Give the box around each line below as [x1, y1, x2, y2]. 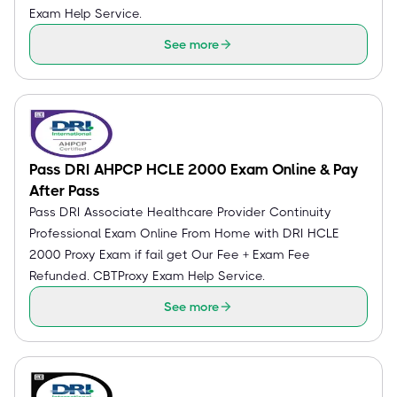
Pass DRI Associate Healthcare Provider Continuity [29, 205, 331, 219]
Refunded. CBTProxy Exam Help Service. [29, 269, 265, 283]
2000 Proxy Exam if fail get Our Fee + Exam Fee [29, 247, 310, 261]
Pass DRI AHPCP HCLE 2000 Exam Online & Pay [29, 160, 359, 178]
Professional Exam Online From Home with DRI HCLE [29, 226, 339, 240]
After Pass [29, 182, 100, 199]
